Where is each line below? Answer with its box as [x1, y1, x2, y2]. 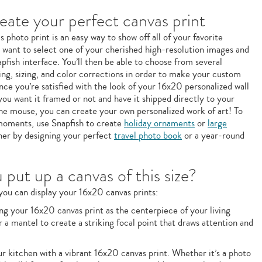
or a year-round [182, 128, 244, 143]
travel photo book [114, 128, 182, 143]
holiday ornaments [124, 116, 195, 130]
